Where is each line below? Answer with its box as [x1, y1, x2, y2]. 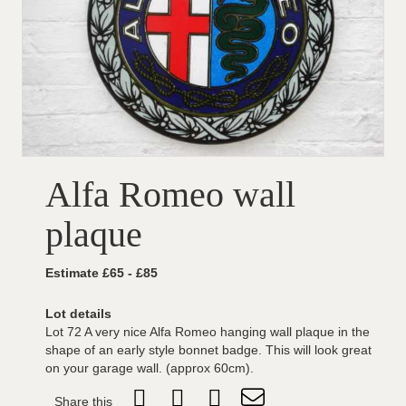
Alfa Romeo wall [45, 174, 295, 215]
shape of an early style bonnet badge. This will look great [45, 343, 372, 357]
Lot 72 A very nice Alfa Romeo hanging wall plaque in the [45, 324, 370, 339]
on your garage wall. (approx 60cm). [45, 361, 254, 375]
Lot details [45, 306, 111, 321]
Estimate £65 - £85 [45, 266, 158, 280]
